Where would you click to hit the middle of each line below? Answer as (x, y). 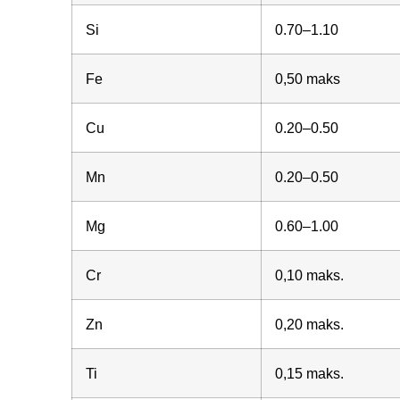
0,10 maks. (309, 275)
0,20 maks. (309, 325)
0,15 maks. (309, 374)
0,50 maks (307, 79)
